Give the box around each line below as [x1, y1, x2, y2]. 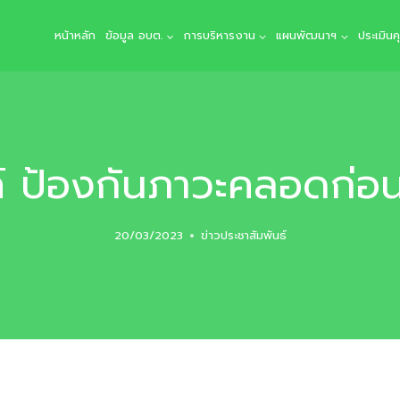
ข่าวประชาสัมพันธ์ [200, 226, 287, 244]
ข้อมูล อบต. [105, 27, 163, 44]
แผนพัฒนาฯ [276, 27, 337, 44]
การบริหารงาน [183, 27, 255, 44]
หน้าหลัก [54, 27, 96, 44]
